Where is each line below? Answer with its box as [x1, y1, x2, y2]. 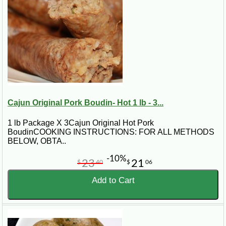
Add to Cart [91, 175, 135, 185]
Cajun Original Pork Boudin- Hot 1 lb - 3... [8, 98, 163, 107]
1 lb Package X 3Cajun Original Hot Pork [8, 118, 154, 127]
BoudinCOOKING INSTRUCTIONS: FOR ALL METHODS [8, 127, 214, 136]
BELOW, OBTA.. [8, 136, 66, 145]
